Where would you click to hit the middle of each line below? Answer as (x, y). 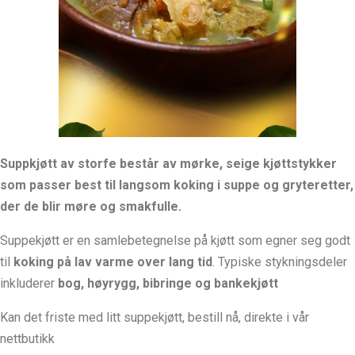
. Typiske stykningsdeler (280, 262)
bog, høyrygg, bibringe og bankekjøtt (168, 284)
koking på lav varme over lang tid (113, 262)
